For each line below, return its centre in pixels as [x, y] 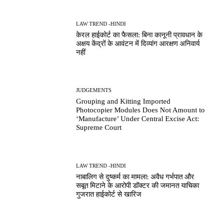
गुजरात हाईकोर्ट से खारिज [109, 194]
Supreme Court [99, 128]
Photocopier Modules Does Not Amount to [141, 110]
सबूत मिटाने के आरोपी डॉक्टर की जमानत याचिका [138, 185]
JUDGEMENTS [94, 90]
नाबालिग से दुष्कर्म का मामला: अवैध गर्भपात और [135, 177]
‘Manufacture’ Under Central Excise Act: [138, 119]
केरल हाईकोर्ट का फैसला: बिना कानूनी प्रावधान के [139, 35]
